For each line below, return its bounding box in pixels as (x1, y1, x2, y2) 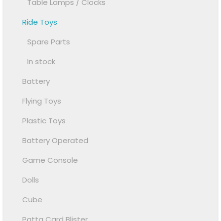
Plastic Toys (22, 115, 66, 126)
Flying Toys (22, 96, 62, 107)
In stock (27, 56, 56, 67)
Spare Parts (27, 37, 71, 47)
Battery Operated (22, 135, 89, 146)
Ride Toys (22, 17, 58, 28)
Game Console (22, 155, 78, 166)
